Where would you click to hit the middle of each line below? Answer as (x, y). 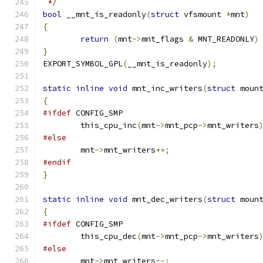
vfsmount (203, 14)
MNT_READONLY (224, 39)
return (95, 39)
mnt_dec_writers (165, 199)
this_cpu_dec (109, 236)
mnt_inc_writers (165, 88)
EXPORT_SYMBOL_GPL (83, 64)
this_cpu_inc (109, 125)
